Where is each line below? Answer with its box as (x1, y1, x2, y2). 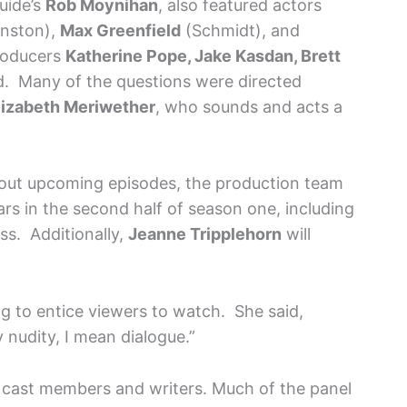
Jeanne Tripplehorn (128, 224, 282, 244)
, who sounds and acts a (155, 96, 342, 116)
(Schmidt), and (181, 20, 300, 40)
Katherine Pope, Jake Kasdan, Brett (65, 45, 341, 65)
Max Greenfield (60, 20, 181, 40)
